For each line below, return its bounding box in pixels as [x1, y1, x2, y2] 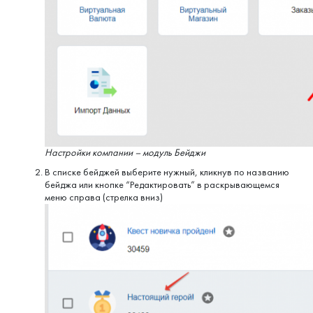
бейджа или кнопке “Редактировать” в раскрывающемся [45, 178, 279, 191]
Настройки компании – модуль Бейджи [45, 147, 205, 159]
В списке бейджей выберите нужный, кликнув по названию [45, 166, 289, 178]
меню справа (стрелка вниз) [45, 191, 163, 203]
